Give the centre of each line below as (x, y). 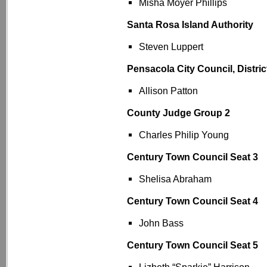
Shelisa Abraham (175, 179)
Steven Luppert (171, 47)
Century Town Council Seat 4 (193, 201)
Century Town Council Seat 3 (193, 157)
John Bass (161, 223)
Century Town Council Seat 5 (193, 245)
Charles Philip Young (184, 135)
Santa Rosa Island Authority (190, 25)
